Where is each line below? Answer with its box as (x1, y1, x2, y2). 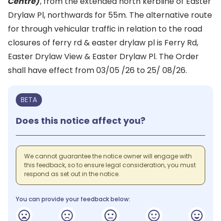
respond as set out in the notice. (24, 170, 120, 178)
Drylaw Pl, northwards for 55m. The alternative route (8, 9, 212, 21)
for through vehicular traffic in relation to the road (8, 23, 202, 35)
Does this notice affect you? (16, 114, 146, 127)
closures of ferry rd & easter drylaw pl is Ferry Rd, (8, 37, 198, 48)
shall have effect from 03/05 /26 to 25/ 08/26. (8, 65, 187, 76)
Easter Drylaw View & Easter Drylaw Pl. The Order (8, 51, 199, 62)
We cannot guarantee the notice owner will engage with (24, 152, 192, 160)
